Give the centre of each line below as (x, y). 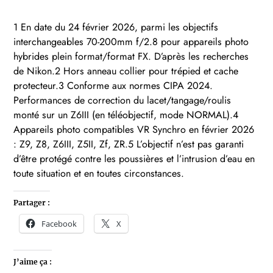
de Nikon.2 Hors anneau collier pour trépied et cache (126, 71)
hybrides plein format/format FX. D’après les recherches (131, 56)
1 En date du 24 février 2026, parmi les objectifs (116, 27)
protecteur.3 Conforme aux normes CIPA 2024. (113, 85)
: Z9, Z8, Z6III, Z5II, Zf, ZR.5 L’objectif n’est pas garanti (129, 144)
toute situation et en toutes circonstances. (99, 173)
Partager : (32, 202)
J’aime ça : (33, 261)
